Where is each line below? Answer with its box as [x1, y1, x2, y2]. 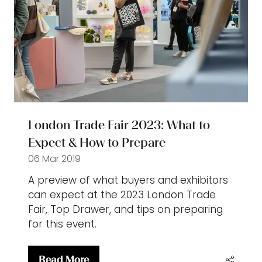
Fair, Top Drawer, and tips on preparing [28, 202, 223, 217]
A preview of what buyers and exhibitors [28, 173, 228, 188]
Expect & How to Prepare [28, 135, 166, 150]
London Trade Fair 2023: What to [28, 118, 210, 133]
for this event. [28, 217, 96, 232]
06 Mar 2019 [28, 152, 81, 166]
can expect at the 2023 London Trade [28, 188, 216, 202]
